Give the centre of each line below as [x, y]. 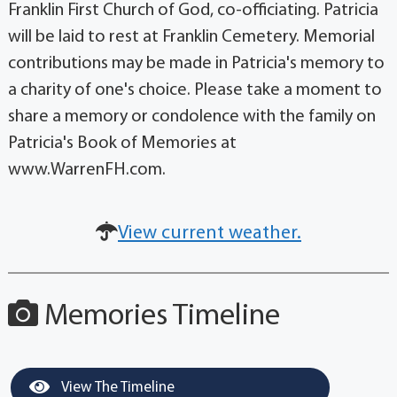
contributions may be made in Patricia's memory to [196, 64]
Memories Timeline [159, 317]
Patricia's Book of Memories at [122, 144]
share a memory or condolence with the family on [191, 117]
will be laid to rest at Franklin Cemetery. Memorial [191, 38]
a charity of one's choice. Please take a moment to [195, 91]
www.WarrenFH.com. [86, 171]
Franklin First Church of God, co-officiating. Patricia [193, 11]
